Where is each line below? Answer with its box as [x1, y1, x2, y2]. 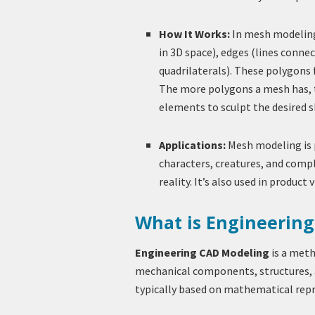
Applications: [159, 137, 226, 152]
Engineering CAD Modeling [135, 245, 269, 260]
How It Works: [159, 26, 231, 41]
